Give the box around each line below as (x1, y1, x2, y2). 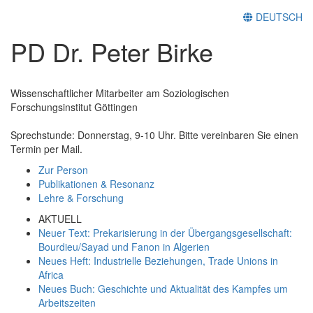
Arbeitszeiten (38, 295, 96, 310)
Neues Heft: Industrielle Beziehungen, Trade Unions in (38, 253, 278, 268)
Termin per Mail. (10, 141, 82, 156)
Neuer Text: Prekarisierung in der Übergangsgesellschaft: (38, 225, 292, 240)
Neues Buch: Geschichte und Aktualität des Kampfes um (38, 281, 288, 296)
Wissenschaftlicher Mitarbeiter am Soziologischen (10, 85, 229, 100)
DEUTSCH (253, 9, 303, 24)
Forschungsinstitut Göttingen (10, 99, 138, 114)
